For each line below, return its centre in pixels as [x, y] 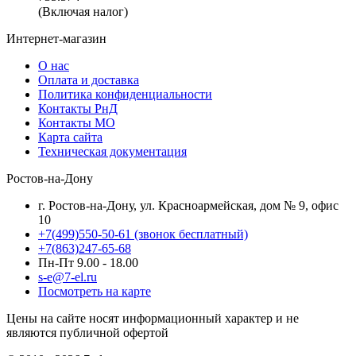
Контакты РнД [78, 108]
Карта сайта [70, 137]
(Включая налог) [83, 11]
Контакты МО [77, 122]
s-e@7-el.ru [68, 277]
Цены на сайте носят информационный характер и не [153, 318]
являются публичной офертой [87, 332]
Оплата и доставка [89, 79]
